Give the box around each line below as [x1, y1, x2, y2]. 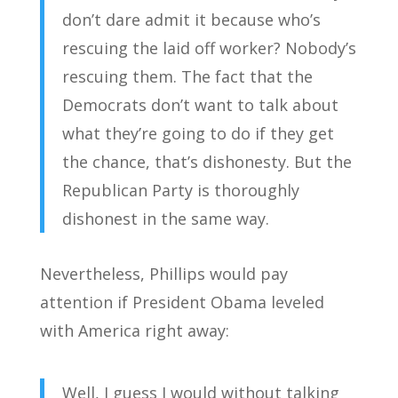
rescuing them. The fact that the [61, 66, 313, 87]
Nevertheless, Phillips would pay [39, 263, 288, 284]
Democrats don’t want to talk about [61, 94, 338, 115]
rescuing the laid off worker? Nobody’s [61, 37, 356, 59]
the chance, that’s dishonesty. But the [61, 151, 352, 172]
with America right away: [39, 320, 229, 341]
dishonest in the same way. [61, 208, 269, 229]
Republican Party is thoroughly [61, 179, 299, 201]
